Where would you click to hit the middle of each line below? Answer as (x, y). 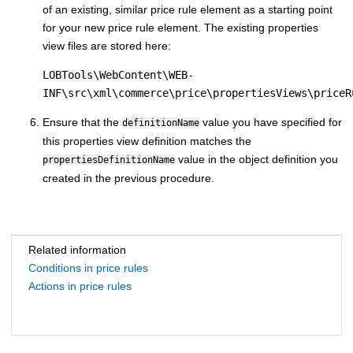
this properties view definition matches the (147, 141)
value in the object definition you (256, 160)
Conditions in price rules (88, 268)
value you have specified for (271, 123)
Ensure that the (82, 123)
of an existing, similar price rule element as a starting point (188, 10)
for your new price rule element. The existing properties (180, 28)
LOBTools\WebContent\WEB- (118, 75)
